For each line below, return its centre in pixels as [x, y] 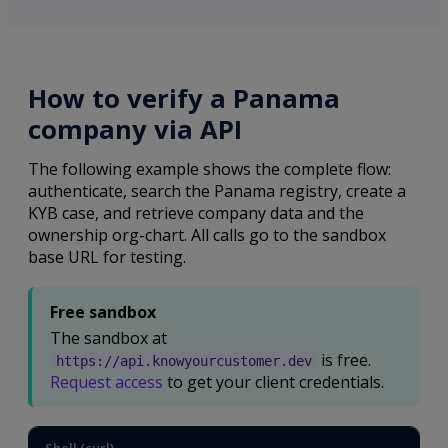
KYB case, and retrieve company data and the [196, 213]
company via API [135, 130]
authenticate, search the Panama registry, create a [217, 191]
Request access [106, 381]
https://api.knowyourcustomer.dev [183, 360]
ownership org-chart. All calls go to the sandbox [207, 235]
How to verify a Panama [184, 99]
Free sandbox [103, 312]
